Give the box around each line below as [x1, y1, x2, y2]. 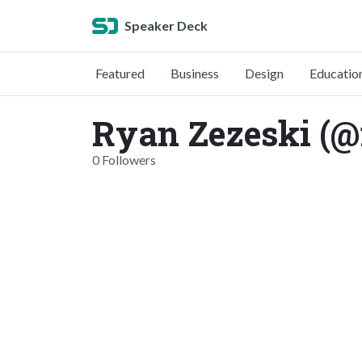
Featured [95, 65, 145, 81]
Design [245, 65, 284, 81]
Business [170, 65, 219, 81]
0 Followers [92, 152, 156, 167]
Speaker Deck [124, 18, 208, 33]
